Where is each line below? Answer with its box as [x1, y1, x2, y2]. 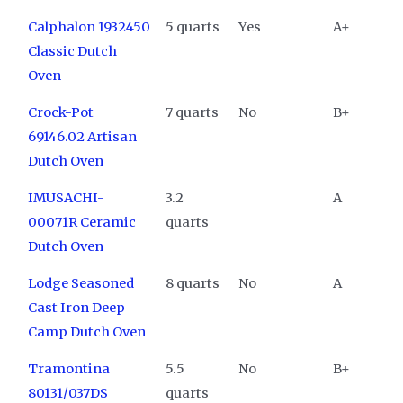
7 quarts [165, 103, 219, 121]
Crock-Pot [27, 103, 94, 121]
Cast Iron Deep [27, 299, 125, 316]
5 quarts [165, 18, 219, 35]
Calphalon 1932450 [27, 18, 150, 35]
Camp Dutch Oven [27, 323, 146, 340]
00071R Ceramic [27, 213, 136, 230]
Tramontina [27, 360, 110, 377]
